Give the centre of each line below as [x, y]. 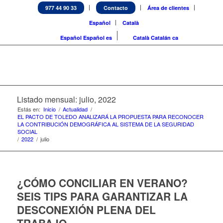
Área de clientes [168, 8]
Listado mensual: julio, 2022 [66, 99]
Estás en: [29, 109]
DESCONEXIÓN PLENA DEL [86, 210]
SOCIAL [27, 131]
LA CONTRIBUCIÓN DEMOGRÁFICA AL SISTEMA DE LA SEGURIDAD [106, 124]
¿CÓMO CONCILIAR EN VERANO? [102, 183]
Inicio [49, 109]
